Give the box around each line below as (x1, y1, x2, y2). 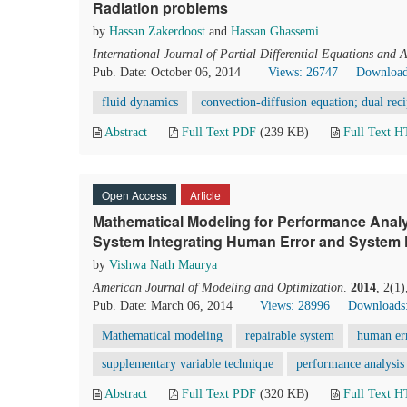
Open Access (102, 187, 167, 203)
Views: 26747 (268, 65, 338, 79)
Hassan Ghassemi (231, 25, 319, 38)
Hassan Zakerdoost (109, 25, 205, 38)
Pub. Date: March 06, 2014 (93, 299, 233, 313)
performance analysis (296, 357, 404, 371)
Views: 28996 (260, 299, 330, 313)
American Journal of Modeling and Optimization (93, 281, 343, 294)
